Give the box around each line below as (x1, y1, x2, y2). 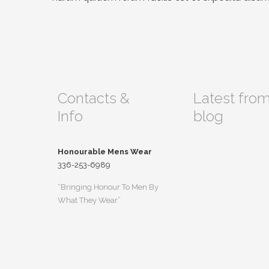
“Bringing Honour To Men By (58, 183, 159, 192)
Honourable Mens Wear (58, 147, 152, 156)
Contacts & (58, 89, 130, 107)
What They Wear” (58, 196, 121, 205)
